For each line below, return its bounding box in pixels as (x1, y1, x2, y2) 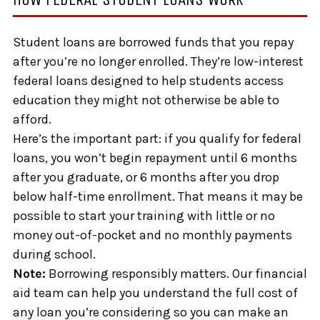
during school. (13, 246, 96, 263)
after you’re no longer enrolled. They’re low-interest (13, 54, 304, 70)
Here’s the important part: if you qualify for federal (13, 131, 301, 147)
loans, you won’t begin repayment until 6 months (13, 150, 297, 166)
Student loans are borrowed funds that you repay (13, 34, 294, 51)
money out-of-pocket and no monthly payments (13, 227, 292, 244)
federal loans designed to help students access (13, 73, 284, 89)
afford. (13, 111, 51, 128)
